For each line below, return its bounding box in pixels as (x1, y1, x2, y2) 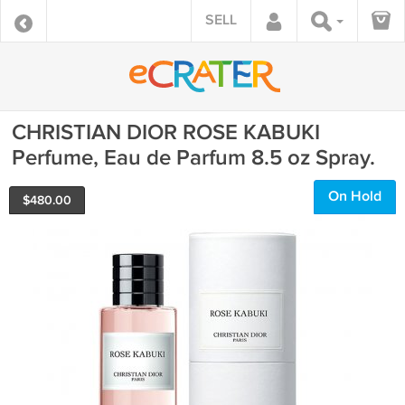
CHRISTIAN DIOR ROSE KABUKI (12, 119, 320, 146)
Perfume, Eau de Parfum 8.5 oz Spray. (12, 145, 375, 171)
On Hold (328, 188, 381, 205)
